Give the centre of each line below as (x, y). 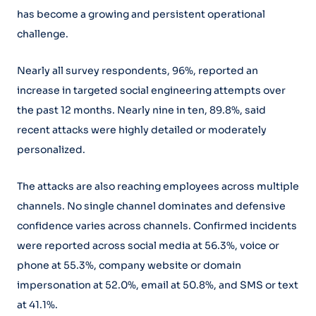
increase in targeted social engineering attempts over (151, 90)
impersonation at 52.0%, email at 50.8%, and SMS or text (158, 285)
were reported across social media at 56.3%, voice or (148, 245)
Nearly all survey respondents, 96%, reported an (138, 70)
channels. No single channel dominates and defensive (151, 206)
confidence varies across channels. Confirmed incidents (157, 225)
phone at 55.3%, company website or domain (129, 265)
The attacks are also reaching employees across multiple (158, 186)
